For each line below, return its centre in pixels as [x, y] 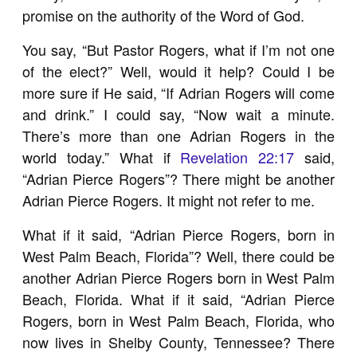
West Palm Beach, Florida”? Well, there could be [178, 256]
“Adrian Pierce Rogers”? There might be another [178, 178]
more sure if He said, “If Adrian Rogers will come [178, 92]
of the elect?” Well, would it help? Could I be [178, 71]
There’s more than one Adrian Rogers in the [178, 135]
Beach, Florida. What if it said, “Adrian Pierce [178, 299]
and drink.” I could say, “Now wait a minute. [178, 114]
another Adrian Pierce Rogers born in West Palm [178, 277]
